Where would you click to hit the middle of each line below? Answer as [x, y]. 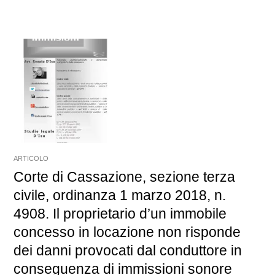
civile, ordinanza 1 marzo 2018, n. [120, 195]
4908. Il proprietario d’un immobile [120, 213]
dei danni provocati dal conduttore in [128, 250]
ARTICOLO [31, 158]
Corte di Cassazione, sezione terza [125, 176]
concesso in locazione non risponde [127, 232]
